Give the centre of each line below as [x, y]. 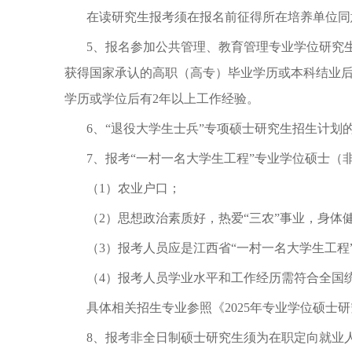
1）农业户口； [140, 188]
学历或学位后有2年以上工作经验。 [162, 99]
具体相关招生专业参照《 [156, 308]
